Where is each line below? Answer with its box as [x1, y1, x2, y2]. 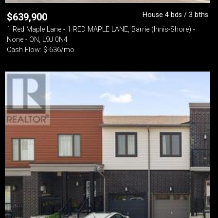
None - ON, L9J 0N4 [7, 36, 68, 44]
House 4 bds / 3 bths [143, 11, 208, 19]
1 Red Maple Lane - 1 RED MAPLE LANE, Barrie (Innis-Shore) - [7, 25, 195, 34]
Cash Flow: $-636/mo [7, 46, 74, 54]
